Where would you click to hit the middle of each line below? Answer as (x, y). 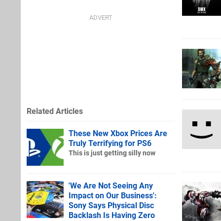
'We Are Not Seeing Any (111, 185)
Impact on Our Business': (113, 195)
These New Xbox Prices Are (118, 133)
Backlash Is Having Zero (112, 215)
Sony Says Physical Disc (111, 205)
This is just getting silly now (112, 153)
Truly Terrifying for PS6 (110, 143)
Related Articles (55, 111)
